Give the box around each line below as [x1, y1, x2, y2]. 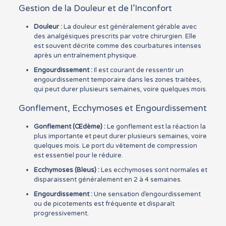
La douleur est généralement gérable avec [62, 23, 197, 31]
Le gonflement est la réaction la [105, 123, 206, 131]
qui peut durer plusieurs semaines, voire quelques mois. [33, 85, 207, 93]
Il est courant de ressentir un [92, 66, 184, 74]
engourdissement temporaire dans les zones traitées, [33, 76, 201, 84]
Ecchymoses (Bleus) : [33, 166, 99, 174]
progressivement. [33, 209, 89, 217]
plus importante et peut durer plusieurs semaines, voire [33, 132, 207, 140]
